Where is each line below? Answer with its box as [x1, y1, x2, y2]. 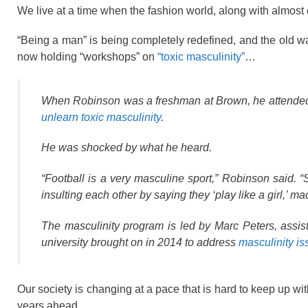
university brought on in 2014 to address [41, 236, 239, 249]
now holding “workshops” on [17, 51, 157, 63]
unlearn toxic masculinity [41, 111, 161, 123]
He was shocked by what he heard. [41, 142, 212, 154]
